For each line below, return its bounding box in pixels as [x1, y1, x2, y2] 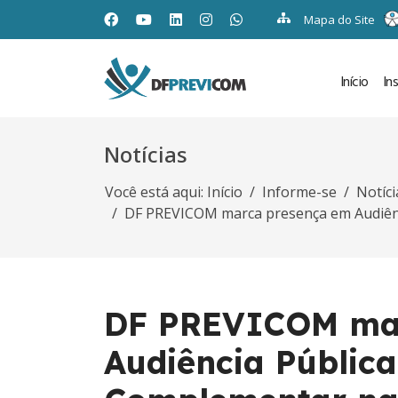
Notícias [104, 139, 187, 170]
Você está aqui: [105, 182, 207, 203]
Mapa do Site [304, 11, 375, 28]
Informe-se [262, 182, 337, 203]
